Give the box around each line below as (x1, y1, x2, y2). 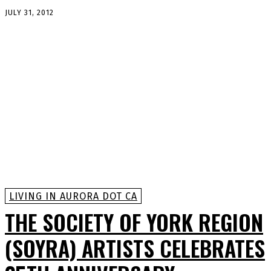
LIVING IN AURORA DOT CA (9, 191, 137, 203)
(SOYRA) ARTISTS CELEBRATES (5, 232, 265, 264)
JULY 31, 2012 (5, 8, 54, 17)
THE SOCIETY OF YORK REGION (5, 206, 263, 238)
